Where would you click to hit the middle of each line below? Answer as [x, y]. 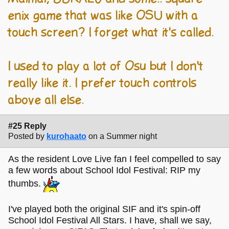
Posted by [26, 136]
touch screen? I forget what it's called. [111, 33]
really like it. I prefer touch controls [102, 84]
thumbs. [26, 183]
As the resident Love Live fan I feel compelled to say [114, 159]
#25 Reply [27, 126]
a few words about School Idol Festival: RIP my [104, 170]
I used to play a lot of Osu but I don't [106, 67]
